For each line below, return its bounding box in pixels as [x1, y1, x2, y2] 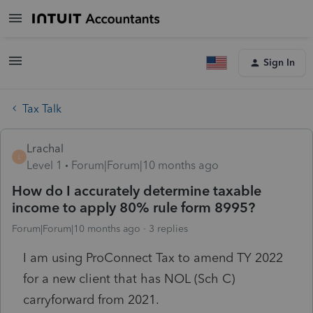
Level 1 [27, 158, 62, 172]
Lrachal [27, 141, 64, 155]
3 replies [149, 222, 188, 235]
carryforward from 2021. [23, 291, 159, 307]
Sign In [263, 57, 295, 68]
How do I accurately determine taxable [12, 182, 261, 199]
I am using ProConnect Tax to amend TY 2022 [23, 249, 283, 265]
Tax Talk [22, 101, 61, 115]
